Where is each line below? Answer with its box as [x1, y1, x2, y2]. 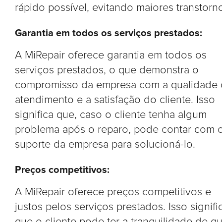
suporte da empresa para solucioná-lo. [15, 139, 195, 150]
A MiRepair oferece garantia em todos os [15, 50, 207, 61]
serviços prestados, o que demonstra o [15, 64, 199, 76]
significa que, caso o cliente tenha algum [15, 109, 207, 120]
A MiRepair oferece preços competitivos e [15, 186, 211, 198]
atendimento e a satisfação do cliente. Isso [15, 94, 215, 106]
